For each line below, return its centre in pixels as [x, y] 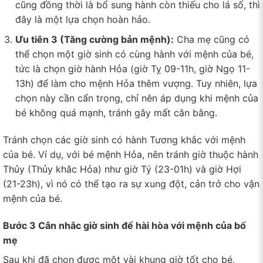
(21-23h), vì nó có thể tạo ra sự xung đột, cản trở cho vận [131, 184]
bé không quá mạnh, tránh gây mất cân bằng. [116, 113]
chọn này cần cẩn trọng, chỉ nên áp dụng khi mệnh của [136, 98]
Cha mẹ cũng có [211, 40]
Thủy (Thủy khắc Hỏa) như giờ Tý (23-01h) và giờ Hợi [122, 169]
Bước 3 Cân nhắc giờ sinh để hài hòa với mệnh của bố [124, 225]
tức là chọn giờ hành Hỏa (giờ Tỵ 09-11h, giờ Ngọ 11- [132, 69]
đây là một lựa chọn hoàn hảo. [82, 19]
